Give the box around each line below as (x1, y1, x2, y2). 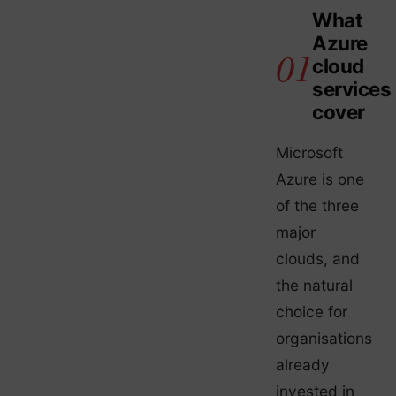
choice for (276, 301, 347, 321)
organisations (276, 328, 372, 347)
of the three (276, 195, 359, 215)
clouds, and (276, 248, 360, 268)
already (276, 354, 330, 374)
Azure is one (276, 169, 364, 188)
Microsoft (276, 142, 343, 162)
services (312, 77, 392, 102)
